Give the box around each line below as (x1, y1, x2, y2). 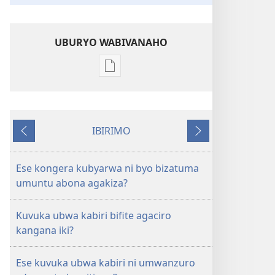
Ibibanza (15, 131, 55, 145)
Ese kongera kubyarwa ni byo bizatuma (16, 161, 199, 175)
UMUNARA (109, 110, 159, 124)
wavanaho (109, 80, 157, 95)
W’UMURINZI (109, 125, 169, 139)
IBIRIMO (91, 124, 131, 137)
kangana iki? (16, 223, 74, 237)
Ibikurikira (189, 131, 237, 145)
